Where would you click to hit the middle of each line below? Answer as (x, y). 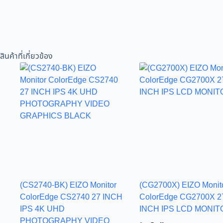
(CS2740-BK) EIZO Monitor (68, 185)
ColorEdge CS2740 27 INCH (71, 197)
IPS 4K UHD (42, 209)
